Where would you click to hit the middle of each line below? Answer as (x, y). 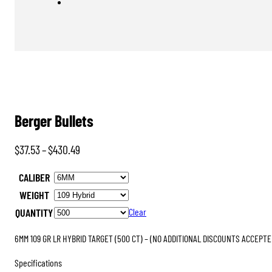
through (95, 204)
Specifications (38, 262)
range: (92, 167)
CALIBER (34, 178)
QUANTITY (34, 213)
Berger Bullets (54, 120)
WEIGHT (34, 195)
